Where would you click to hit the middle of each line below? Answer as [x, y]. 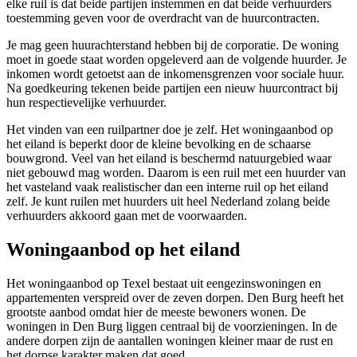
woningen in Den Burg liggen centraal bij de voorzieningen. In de [172, 327]
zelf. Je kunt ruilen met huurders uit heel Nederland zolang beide [168, 202]
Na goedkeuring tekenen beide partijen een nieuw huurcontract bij [172, 88]
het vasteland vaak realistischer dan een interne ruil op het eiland [167, 187]
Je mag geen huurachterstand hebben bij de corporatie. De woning [173, 45]
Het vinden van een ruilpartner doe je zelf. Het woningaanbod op [170, 130]
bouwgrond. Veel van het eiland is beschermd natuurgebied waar [169, 159]
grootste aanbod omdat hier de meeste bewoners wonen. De [156, 312]
